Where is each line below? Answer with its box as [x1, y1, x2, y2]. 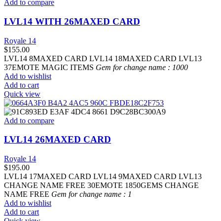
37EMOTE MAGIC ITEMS [4, 63, 96, 72]
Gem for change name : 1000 [96, 63, 188, 72]
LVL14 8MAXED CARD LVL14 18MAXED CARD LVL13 [4, 54, 202, 63]
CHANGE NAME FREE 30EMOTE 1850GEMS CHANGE [4, 181, 199, 189]
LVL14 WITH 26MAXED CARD [4, 16, 140, 27]
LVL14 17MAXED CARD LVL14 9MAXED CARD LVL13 [4, 172, 202, 181]
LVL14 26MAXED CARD [4, 134, 111, 145]
